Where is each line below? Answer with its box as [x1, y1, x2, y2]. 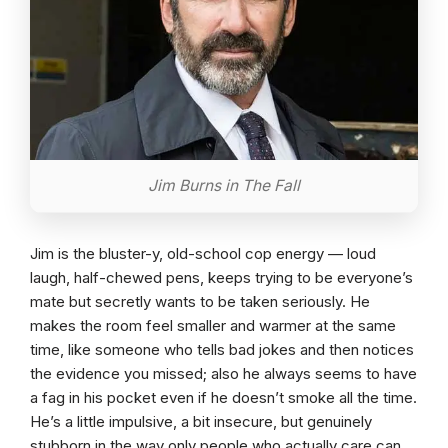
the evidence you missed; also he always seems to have [30, 364, 417, 384]
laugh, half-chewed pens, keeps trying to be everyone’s [30, 268, 413, 288]
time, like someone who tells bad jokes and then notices [30, 340, 414, 360]
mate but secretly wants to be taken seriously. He [30, 292, 370, 312]
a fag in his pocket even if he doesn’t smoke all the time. [30, 388, 417, 408]
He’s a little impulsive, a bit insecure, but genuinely [30, 412, 372, 432]
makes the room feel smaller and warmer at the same [30, 316, 396, 336]
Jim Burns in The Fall [148, 176, 300, 196]
